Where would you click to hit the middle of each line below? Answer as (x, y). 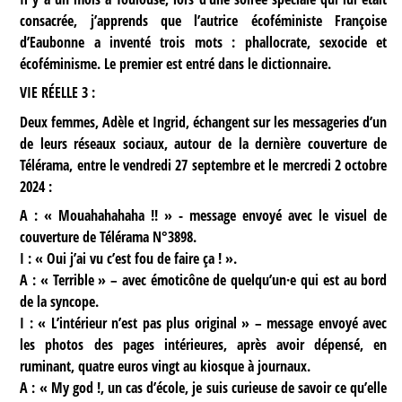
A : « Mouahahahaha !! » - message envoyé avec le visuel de (204, 215)
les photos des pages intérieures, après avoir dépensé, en (204, 344)
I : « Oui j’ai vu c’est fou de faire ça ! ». (129, 258)
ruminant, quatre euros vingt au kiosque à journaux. (166, 366)
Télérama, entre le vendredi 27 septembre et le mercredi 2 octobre (204, 165)
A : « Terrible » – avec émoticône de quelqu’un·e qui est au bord (204, 280)
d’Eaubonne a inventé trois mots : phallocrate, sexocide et (204, 43)
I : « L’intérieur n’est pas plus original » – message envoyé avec (204, 323)
